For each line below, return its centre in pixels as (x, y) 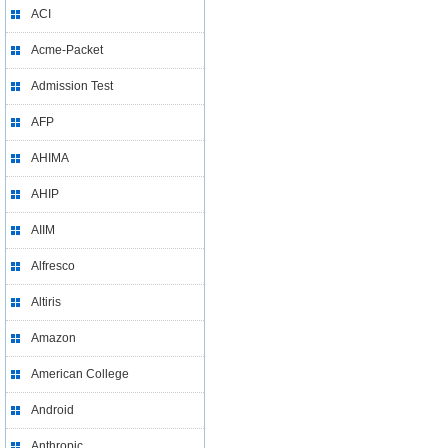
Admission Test (72, 86)
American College (80, 374)
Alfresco (53, 266)
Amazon (53, 338)
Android (52, 410)
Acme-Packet (67, 50)
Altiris (46, 302)
